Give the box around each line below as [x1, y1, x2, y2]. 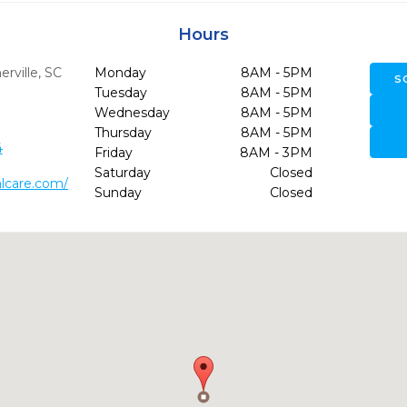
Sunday [94, 184, 142, 201]
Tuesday [94, 84, 147, 101]
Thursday [94, 124, 152, 141]
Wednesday [94, 104, 170, 121]
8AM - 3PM [239, 144, 313, 161]
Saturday [94, 164, 151, 181]
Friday [94, 144, 133, 161]
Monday [94, 65, 146, 81]
